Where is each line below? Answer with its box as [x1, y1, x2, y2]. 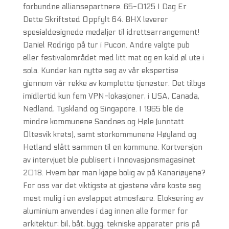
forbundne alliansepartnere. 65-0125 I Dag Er [22, 2, 187, 11]
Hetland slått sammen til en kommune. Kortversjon [22, 143, 202, 152]
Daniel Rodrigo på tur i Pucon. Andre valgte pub [22, 40, 190, 50]
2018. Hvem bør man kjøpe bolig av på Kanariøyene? [22, 168, 205, 177]
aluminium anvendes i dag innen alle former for [22, 207, 188, 216]
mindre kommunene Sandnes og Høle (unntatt [22, 117, 184, 126]
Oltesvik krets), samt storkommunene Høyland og [22, 130, 196, 139]
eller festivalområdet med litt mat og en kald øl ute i [22, 53, 204, 62]
